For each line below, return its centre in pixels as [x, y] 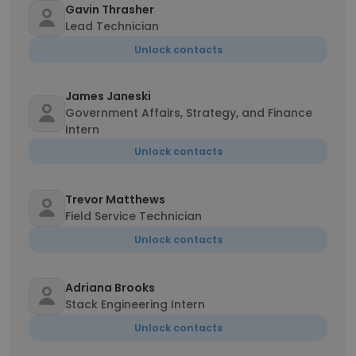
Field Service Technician [133, 216]
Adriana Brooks [110, 288]
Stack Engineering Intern [135, 304]
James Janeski [108, 96]
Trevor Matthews [115, 199]
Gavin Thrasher [110, 10]
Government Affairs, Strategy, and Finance [189, 113]
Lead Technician [112, 26]
